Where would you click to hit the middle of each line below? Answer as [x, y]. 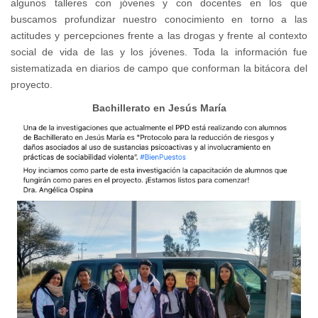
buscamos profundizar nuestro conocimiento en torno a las [159, 20]
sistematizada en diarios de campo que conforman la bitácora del [159, 68]
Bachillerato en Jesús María [159, 108]
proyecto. [32, 85]
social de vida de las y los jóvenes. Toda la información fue [159, 52]
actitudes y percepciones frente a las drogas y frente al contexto [159, 36]
